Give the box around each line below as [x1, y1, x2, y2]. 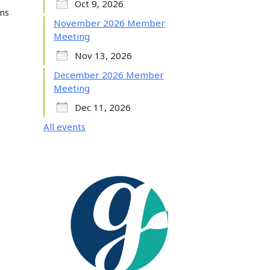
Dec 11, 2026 [74, 101, 131, 113]
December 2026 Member [53, 69, 164, 81]
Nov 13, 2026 [74, 49, 132, 61]
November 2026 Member [53, 17, 165, 29]
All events [43, 121, 86, 133]
